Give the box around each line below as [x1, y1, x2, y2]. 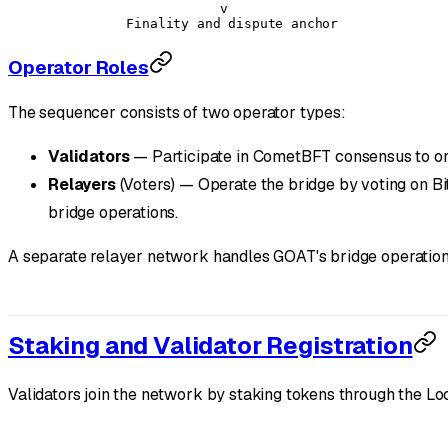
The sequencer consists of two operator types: [8, 101, 346, 123]
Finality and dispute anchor [48, 16, 339, 32]
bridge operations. [48, 201, 179, 223]
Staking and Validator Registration [8, 330, 413, 362]
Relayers [48, 173, 116, 195]
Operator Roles [8, 55, 149, 81]
